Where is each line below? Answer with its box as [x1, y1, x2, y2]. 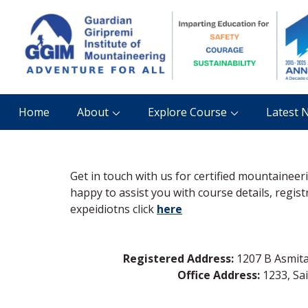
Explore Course [148, 104, 227, 120]
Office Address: [177, 267, 260, 283]
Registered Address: [123, 251, 234, 266]
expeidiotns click [70, 201, 157, 217]
